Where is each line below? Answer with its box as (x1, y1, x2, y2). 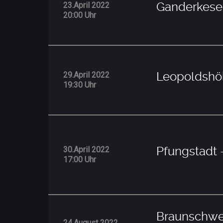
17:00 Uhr (63, 154, 96, 164)
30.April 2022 (63, 144, 110, 154)
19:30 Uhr (63, 80, 96, 90)
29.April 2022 (63, 70, 110, 80)
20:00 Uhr (63, 10, 96, 20)
